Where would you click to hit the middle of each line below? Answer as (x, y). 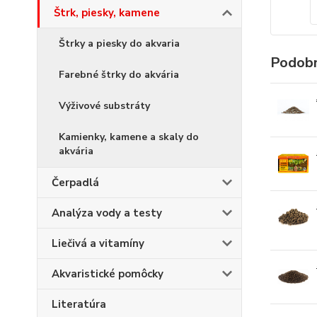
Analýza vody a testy (107, 213)
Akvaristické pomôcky (108, 274)
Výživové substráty (104, 106)
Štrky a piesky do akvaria (119, 44)
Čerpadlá (75, 183)
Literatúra (79, 304)
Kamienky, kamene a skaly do (129, 137)
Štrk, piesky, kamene (107, 13)
